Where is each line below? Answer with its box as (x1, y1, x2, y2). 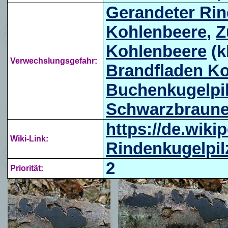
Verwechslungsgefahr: (10, 56, 98, 65)
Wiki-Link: (10, 134, 49, 143)
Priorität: (10, 164, 44, 173)
